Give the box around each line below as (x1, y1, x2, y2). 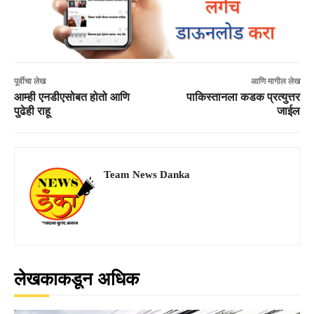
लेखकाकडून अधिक (14, 268, 139, 289)
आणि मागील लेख (250, 76, 300, 86)
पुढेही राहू (14, 104, 50, 117)
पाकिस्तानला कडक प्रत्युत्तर (186, 90, 300, 103)
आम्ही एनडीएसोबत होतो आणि (14, 90, 130, 103)
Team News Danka (104, 168, 190, 180)
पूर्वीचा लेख (14, 76, 46, 86)
